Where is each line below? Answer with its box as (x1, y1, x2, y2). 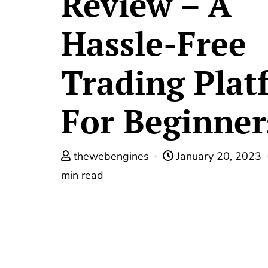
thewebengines (71, 149, 152, 163)
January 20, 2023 (173, 149, 264, 163)
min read (61, 168, 103, 182)
